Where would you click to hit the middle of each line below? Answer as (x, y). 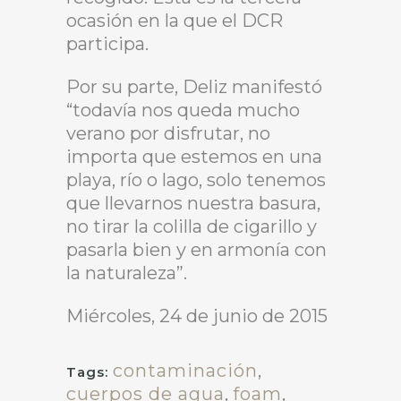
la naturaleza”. (127, 273)
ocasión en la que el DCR (175, 20)
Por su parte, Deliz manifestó (194, 86)
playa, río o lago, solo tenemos (196, 179)
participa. (107, 43)
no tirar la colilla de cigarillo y (192, 226)
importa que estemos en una (194, 156)
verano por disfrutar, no (168, 133)
